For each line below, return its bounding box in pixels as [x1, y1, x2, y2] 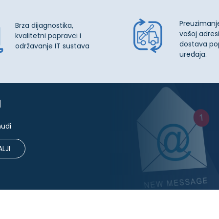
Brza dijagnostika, [15, 20, 73, 30]
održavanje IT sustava [15, 41, 89, 51]
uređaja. [179, 49, 207, 60]
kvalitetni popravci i [15, 30, 81, 41]
